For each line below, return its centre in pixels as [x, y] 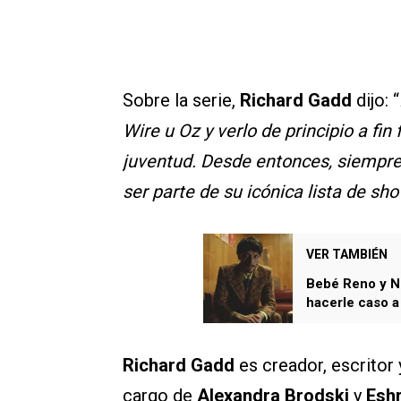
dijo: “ [375, 101]
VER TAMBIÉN [347, 255]
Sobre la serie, [181, 101]
